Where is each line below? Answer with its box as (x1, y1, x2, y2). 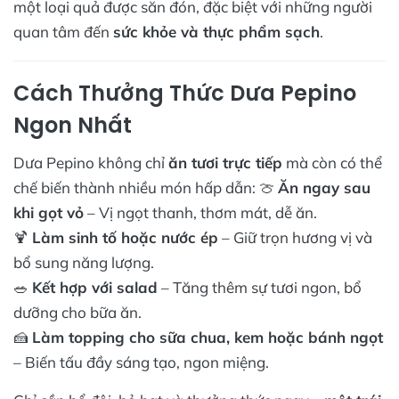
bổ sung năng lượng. (13, 252, 154, 272)
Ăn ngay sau (278, 177, 370, 197)
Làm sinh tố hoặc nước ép (32, 227, 218, 247)
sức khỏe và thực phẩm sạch (113, 21, 320, 41)
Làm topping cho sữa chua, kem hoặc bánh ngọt (32, 327, 383, 346)
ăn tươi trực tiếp (168, 152, 282, 172)
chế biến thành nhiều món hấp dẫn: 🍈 (13, 177, 278, 197)
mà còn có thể (282, 152, 382, 172)
